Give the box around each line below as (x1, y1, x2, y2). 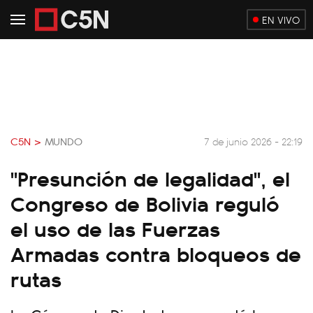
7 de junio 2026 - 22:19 (204, 133, 303, 148)
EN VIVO (262, 13, 300, 27)
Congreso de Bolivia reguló (10, 187, 279, 218)
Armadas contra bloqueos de (10, 238, 301, 268)
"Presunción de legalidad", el (10, 162, 290, 193)
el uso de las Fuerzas (10, 212, 220, 243)
